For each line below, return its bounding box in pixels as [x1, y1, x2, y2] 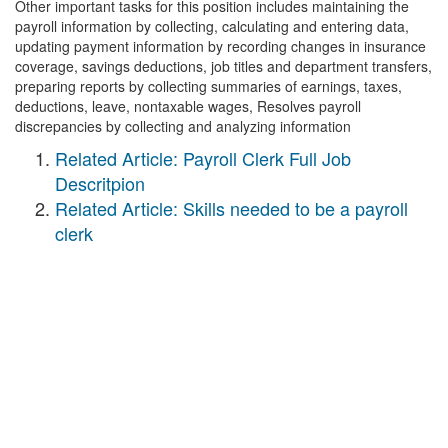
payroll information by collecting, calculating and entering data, [15, 16, 409, 36]
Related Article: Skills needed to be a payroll [55, 195, 408, 221]
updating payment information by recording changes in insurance [15, 36, 426, 56]
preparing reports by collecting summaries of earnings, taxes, [15, 76, 402, 96]
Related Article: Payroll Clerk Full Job [55, 145, 351, 171]
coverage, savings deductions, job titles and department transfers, [15, 56, 432, 76]
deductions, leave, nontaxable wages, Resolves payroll [15, 96, 361, 116]
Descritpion [55, 170, 145, 196]
